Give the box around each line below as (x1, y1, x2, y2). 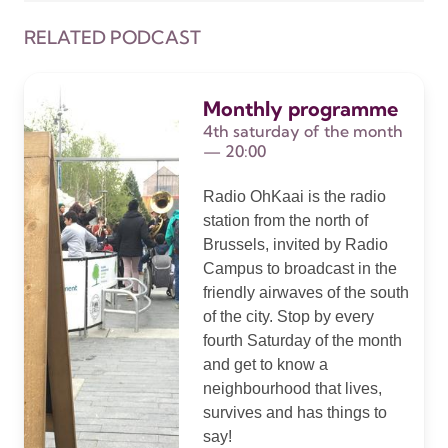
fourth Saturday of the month (202, 331, 402, 349)
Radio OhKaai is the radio (202, 187, 386, 205)
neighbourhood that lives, (202, 379, 382, 397)
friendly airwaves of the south (202, 283, 409, 301)
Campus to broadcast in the (202, 259, 397, 277)
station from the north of (202, 211, 368, 229)
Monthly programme (202, 95, 398, 121)
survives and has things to (202, 403, 387, 421)
